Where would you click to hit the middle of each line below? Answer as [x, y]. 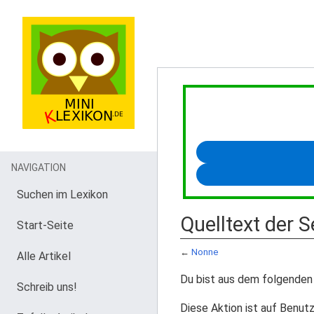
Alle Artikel [44, 256]
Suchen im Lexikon [62, 194]
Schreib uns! [47, 287]
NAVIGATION [39, 168]
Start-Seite [45, 225]
